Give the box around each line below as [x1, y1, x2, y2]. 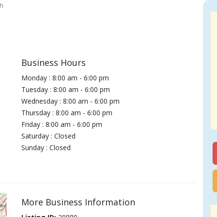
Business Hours [21, 57, 86, 68]
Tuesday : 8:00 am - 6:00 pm [21, 85, 110, 94]
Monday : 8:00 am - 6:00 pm [21, 73, 109, 82]
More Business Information [21, 196, 136, 208]
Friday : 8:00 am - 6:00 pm [21, 120, 103, 129]
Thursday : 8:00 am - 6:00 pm [21, 108, 113, 117]
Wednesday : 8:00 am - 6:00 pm [21, 96, 120, 106]
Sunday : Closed [21, 143, 71, 152]
